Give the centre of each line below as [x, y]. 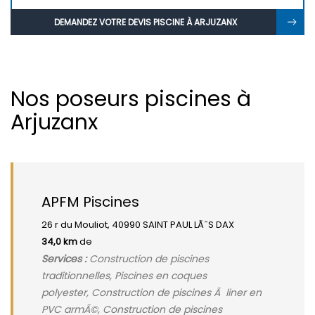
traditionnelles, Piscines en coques [124, 276]
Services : [64, 259]
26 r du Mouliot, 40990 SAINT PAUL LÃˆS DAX [138, 225]
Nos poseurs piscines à [131, 99]
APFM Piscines [90, 202]
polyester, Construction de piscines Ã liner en [152, 292]
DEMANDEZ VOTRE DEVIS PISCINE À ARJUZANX [145, 22]
